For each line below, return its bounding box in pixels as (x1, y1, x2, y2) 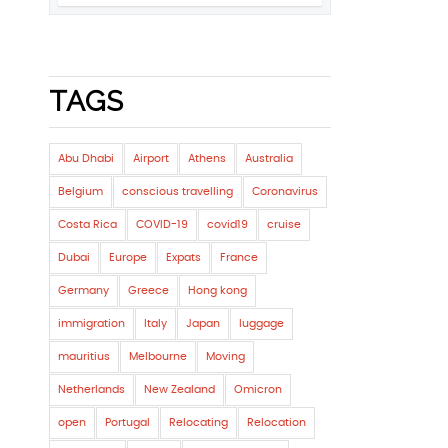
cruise (266, 219, 301, 230)
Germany (57, 285, 109, 296)
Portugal (104, 417, 150, 428)
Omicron (233, 384, 282, 395)
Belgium (57, 186, 103, 197)
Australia (244, 153, 293, 164)
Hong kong (187, 285, 247, 296)
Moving (205, 351, 245, 362)
